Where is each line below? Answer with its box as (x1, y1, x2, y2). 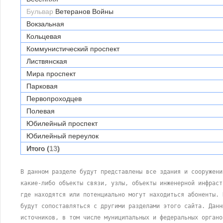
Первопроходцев (24, 95, 84, 103)
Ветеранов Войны (53, 7, 115, 15)
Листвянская (24, 57, 69, 65)
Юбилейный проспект (24, 119, 100, 127)
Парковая (24, 82, 60, 90)
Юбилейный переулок (24, 132, 101, 140)
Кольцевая (24, 32, 63, 40)
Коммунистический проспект (24, 45, 121, 53)
